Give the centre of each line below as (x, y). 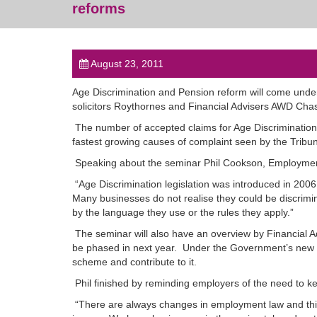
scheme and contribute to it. (134, 262)
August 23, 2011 (126, 64)
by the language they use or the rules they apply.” (183, 212)
